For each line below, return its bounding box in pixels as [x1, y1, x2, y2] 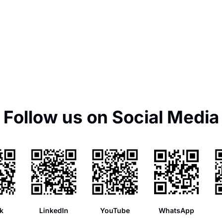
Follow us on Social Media [3, 106, 219, 127]
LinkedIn [39, 206, 69, 215]
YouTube [100, 206, 130, 215]
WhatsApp [158, 206, 194, 215]
